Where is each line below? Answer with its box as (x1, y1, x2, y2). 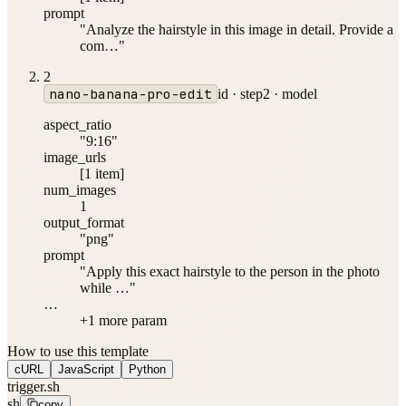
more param (95, 312, 167, 328)
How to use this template (7, 343, 149, 359)
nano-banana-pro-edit (48, 84, 212, 102)
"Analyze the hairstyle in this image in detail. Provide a (80, 21, 393, 37)
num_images (43, 181, 116, 198)
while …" (80, 279, 136, 295)
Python (129, 362, 166, 376)
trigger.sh (7, 378, 60, 394)
